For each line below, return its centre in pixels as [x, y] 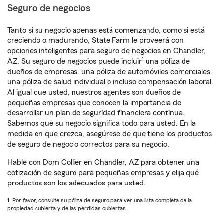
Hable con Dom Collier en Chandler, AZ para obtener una [103, 162]
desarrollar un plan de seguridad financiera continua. [96, 113]
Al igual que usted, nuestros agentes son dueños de [94, 92]
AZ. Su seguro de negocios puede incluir [74, 61]
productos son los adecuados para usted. [76, 183]
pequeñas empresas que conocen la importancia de [94, 103]
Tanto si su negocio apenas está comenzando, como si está [106, 30]
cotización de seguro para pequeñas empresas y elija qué [103, 173]
